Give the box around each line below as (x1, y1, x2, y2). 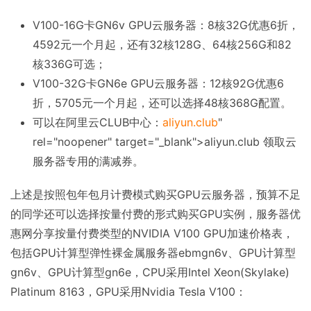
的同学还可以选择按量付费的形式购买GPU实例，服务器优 (10, 207, 301, 221)
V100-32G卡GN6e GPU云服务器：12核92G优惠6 (33, 76, 284, 91)
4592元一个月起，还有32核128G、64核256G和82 (33, 37, 292, 52)
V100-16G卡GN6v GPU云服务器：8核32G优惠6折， (33, 18, 299, 33)
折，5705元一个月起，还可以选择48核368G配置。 (33, 96, 292, 110)
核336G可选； (33, 57, 106, 72)
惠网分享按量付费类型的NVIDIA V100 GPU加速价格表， (10, 226, 294, 241)
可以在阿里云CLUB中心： (33, 115, 162, 130)
